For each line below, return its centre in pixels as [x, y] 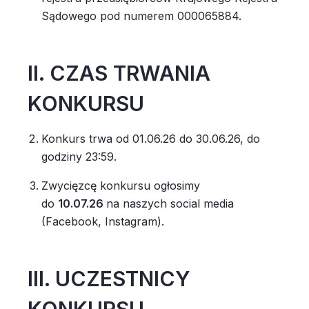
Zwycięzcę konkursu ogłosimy [121, 186]
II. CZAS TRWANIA [119, 73]
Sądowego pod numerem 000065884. [141, 16]
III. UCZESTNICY [109, 279]
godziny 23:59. [81, 157]
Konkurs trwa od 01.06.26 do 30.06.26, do [151, 139]
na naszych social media [170, 203]
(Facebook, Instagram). [104, 221]
